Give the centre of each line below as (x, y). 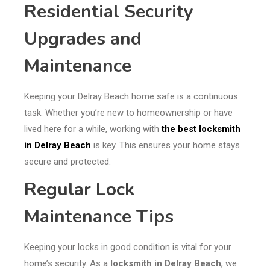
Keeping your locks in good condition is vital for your (128, 247)
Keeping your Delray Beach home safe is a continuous (131, 97)
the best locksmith (201, 129)
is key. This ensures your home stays (165, 146)
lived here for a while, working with (93, 129)
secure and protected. (67, 162)
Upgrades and (83, 39)
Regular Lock (79, 190)
